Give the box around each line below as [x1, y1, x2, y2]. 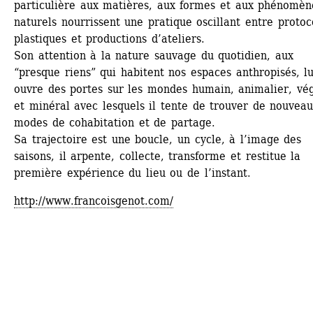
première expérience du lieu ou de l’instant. [14, 166, 251, 180]
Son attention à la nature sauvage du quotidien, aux [14, 49, 293, 63]
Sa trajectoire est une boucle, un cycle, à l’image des [14, 133, 302, 147]
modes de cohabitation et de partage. [14, 116, 215, 130]
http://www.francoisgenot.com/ [14, 194, 173, 208]
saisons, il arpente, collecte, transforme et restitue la [14, 150, 301, 163]
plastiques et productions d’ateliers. [14, 32, 210, 46]
